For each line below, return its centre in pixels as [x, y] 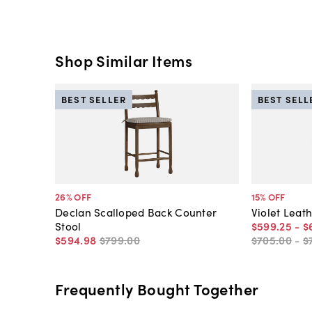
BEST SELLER [94, 100]
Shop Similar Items [124, 61]
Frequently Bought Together [157, 288]
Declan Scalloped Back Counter [136, 212]
